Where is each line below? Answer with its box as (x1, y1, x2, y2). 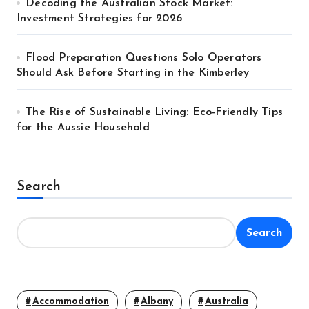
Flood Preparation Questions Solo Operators (26, 52, 262, 63)
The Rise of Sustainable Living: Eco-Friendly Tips (26, 107, 283, 118)
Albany (141, 297, 173, 307)
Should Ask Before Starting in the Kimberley (17, 68, 250, 79)
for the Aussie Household (17, 122, 150, 133)
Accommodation (32, 297, 109, 307)
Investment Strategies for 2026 (17, 13, 182, 24)
